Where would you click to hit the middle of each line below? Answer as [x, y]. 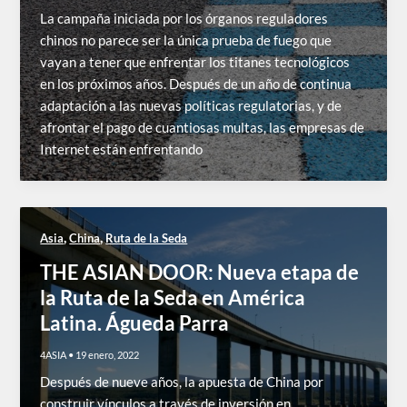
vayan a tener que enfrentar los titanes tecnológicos [195, 63]
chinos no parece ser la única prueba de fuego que [186, 41]
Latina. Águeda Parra [135, 323]
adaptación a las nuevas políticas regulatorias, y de [191, 106]
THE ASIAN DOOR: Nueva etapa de [200, 272]
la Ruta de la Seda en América [173, 297]
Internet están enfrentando [122, 150]
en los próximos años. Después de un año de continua [196, 84]
